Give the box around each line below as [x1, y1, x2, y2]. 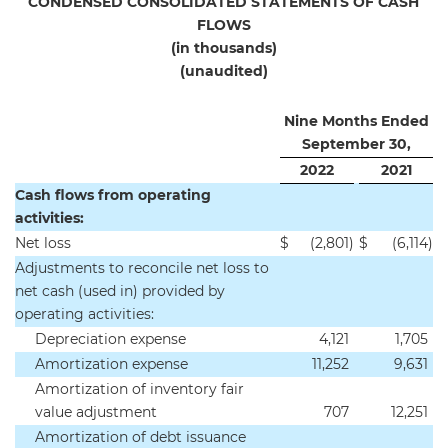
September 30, [301, 135, 411, 153]
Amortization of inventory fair [35, 380, 244, 398]
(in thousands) [170, 39, 277, 57]
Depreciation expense [35, 330, 186, 348]
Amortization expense [35, 355, 188, 373]
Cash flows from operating [15, 186, 211, 204]
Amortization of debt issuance [35, 428, 246, 446]
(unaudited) [179, 62, 268, 80]
